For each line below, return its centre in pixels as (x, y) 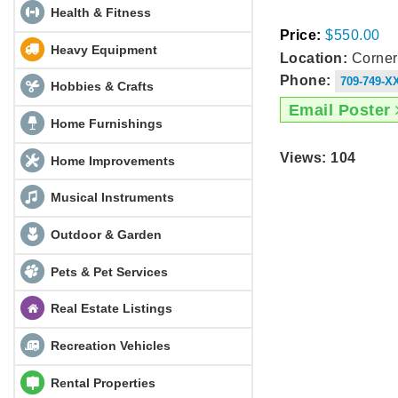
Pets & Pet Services (107, 271)
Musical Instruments (110, 197)
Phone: (306, 81)
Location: (314, 58)
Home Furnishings (104, 123)
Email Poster (342, 110)
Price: (301, 36)
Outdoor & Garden (104, 234)
